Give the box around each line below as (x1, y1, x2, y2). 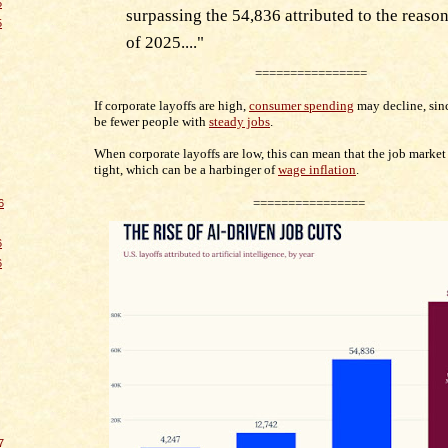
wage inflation (278, 162, 356, 178)
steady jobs (209, 114, 270, 130)
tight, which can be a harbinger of (94, 162, 278, 178)
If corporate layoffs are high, (94, 98, 249, 114)
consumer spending (249, 98, 354, 114)
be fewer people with (94, 114, 209, 130)
